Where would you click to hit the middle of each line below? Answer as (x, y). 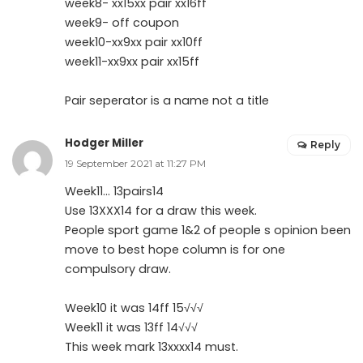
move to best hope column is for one (175, 249)
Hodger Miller (104, 143)
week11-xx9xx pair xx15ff (132, 61)
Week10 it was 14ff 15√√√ (134, 307)
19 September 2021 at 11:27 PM (135, 163)
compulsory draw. (118, 269)
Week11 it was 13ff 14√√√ (131, 327)
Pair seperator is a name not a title (167, 100)
